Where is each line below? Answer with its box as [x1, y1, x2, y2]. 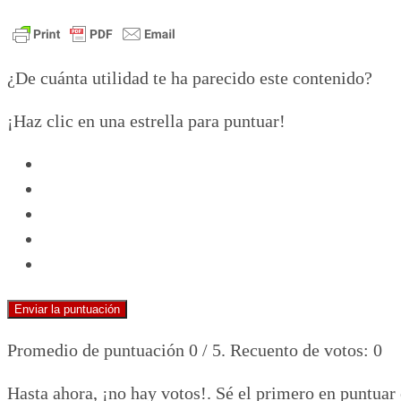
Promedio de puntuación [7, 340, 189, 361]
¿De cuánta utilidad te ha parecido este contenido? [7, 68, 372, 89]
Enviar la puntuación [14, 303, 120, 317]
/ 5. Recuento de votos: [198, 340, 373, 361]
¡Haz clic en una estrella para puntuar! [7, 111, 286, 132]
